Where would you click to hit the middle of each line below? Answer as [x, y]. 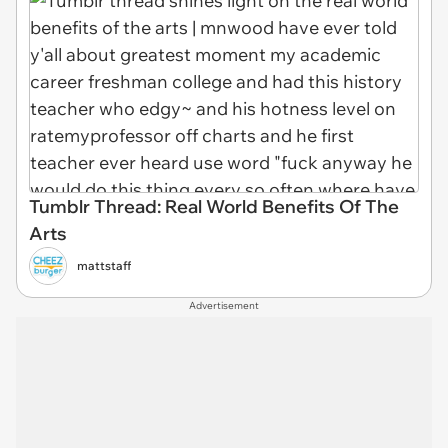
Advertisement [224, 305]
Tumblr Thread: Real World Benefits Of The [214, 206]
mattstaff [104, 265]
